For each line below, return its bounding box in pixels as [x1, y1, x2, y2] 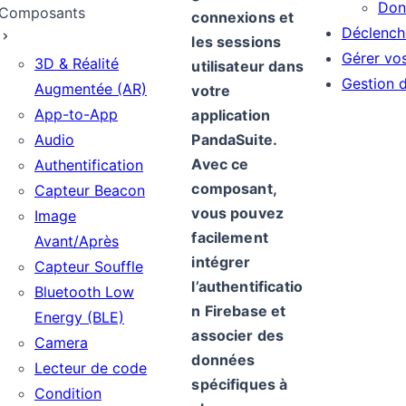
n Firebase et [191, 302, 286, 320]
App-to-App [34, 105, 118, 123]
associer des [191, 326, 285, 344]
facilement [191, 228, 268, 246]
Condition [34, 384, 101, 402]
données [191, 351, 256, 369]
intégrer [191, 253, 251, 271]
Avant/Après [34, 232, 119, 250]
